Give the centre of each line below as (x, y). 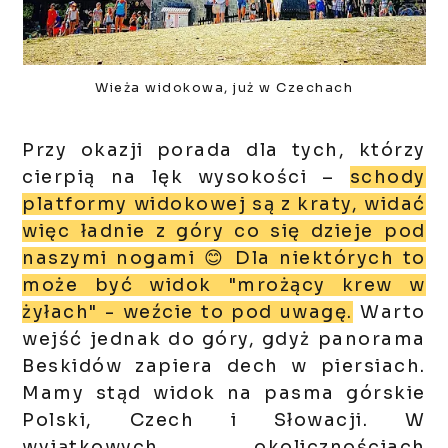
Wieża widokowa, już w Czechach (224, 88)
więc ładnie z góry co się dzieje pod (224, 231)
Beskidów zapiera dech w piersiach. (224, 366)
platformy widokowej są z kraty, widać (224, 204)
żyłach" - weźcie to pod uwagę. (187, 312)
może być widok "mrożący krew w (224, 285)
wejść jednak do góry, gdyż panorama (224, 339)
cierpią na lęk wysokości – (186, 177)
